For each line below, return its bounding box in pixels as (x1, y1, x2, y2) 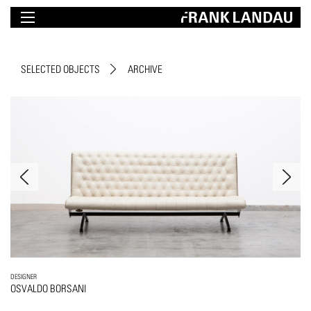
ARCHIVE (128, 63, 162, 75)
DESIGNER (10, 272, 37, 281)
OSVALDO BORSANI (10, 283, 86, 295)
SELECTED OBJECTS (21, 63, 100, 75)
